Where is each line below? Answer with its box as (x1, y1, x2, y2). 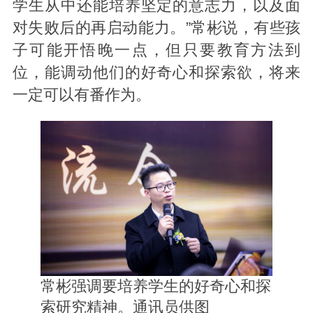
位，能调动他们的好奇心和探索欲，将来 (12, 64, 301, 81)
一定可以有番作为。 (12, 86, 151, 103)
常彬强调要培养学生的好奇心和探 (40, 277, 271, 295)
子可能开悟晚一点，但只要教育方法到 (12, 41, 301, 59)
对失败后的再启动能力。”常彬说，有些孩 (12, 19, 301, 36)
